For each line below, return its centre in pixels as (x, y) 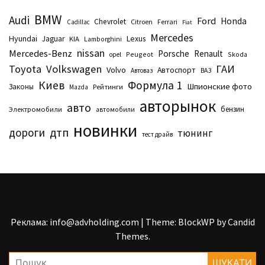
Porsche (174, 53)
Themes (132, 236)
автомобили (115, 109)
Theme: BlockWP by (186, 222)
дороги (27, 132)
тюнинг (195, 133)
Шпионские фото (219, 86)
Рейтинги (108, 86)
